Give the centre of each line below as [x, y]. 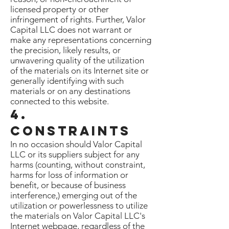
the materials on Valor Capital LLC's [78, 216]
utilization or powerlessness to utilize [79, 205]
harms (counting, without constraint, [78, 165]
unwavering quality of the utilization [77, 60]
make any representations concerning [81, 40]
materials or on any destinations [70, 91]
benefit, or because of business [68, 185]
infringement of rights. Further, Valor [78, 19]
